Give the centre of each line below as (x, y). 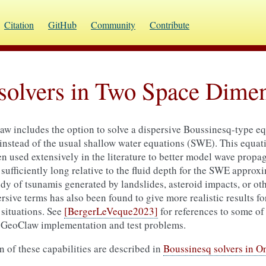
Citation (19, 25)
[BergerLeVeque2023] (111, 211)
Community (113, 25)
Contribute (170, 25)
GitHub (62, 25)
